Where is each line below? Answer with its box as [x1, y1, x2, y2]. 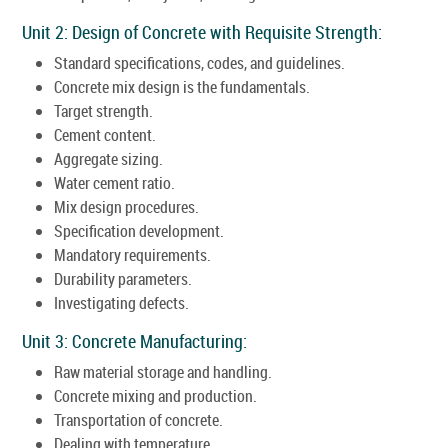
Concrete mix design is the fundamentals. [54, 75, 310, 98]
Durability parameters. [54, 267, 192, 290]
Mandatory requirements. [54, 243, 211, 266]
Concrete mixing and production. [54, 384, 257, 407]
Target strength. [54, 99, 153, 122]
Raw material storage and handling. [54, 360, 272, 383]
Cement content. [54, 123, 156, 146]
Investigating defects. [54, 291, 189, 314]
